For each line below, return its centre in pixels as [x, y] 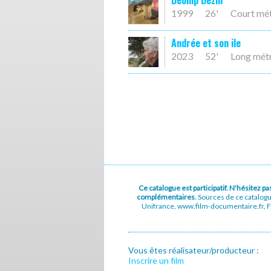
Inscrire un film [156, 260]
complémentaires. [167, 197]
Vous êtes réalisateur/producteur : [194, 250]
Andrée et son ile [206, 43]
